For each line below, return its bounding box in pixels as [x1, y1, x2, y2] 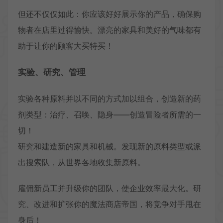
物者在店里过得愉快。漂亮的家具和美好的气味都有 [18, 25, 201, 35]
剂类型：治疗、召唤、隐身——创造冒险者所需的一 [18, 110, 201, 120]
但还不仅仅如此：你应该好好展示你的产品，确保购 [18, 9, 201, 19]
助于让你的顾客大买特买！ [18, 41, 113, 51]
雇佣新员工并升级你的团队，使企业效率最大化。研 [18, 183, 201, 194]
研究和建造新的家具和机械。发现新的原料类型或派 [18, 141, 201, 152]
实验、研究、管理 [18, 67, 86, 78]
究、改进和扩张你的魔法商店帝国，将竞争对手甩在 [18, 199, 201, 210]
